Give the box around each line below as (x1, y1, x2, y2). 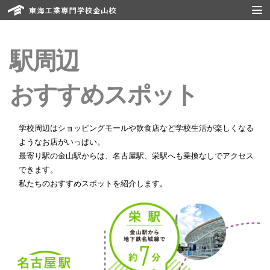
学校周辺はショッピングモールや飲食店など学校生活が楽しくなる (19, 124, 254, 133)
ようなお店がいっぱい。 (19, 137, 105, 146)
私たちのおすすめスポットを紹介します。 (19, 179, 168, 188)
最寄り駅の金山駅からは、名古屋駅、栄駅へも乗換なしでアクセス (19, 151, 254, 160)
